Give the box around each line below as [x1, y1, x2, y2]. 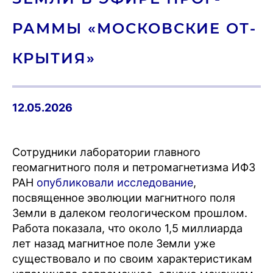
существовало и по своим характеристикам [12, 252, 252, 265]
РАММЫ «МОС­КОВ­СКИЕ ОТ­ [12, 19, 255, 37]
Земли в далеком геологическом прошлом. [12, 207, 247, 219]
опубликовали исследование [37, 176, 193, 189]
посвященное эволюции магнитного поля [12, 191, 235, 204]
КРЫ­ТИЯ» [12, 49, 96, 67]
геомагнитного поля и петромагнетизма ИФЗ [12, 161, 255, 174]
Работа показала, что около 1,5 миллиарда [12, 222, 243, 235]
